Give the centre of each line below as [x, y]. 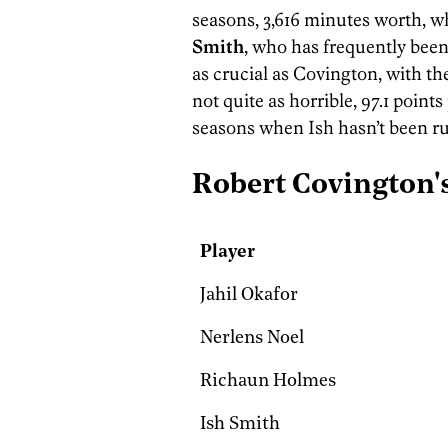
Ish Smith [240, 425]
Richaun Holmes [268, 382]
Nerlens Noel [252, 339]
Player [228, 253]
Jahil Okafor [249, 296]
